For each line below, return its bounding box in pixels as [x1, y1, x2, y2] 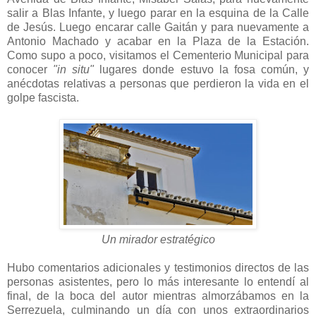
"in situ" [53, 63, 95, 75]
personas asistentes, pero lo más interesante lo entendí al [7, 275, 309, 288]
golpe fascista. [7, 91, 79, 104]
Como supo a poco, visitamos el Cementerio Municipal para [7, 49, 309, 61]
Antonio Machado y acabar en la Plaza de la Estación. [7, 35, 309, 47]
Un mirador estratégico [101, 233, 215, 245]
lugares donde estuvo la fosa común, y [94, 63, 310, 75]
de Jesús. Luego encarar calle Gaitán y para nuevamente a [7, 20, 309, 33]
